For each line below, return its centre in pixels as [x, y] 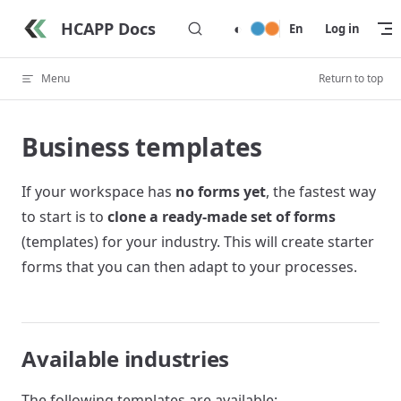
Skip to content [62, 25]
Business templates [142, 147]
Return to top [351, 78]
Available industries [126, 358]
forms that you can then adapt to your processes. [189, 267]
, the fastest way [321, 192]
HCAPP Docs [108, 28]
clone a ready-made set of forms [222, 217]
